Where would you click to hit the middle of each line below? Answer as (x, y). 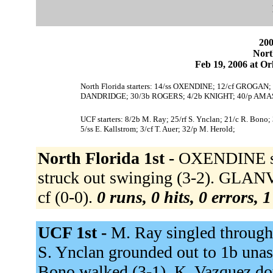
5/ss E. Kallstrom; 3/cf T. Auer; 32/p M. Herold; (158, 129)
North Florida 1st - (108, 158)
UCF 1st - (74, 232)
